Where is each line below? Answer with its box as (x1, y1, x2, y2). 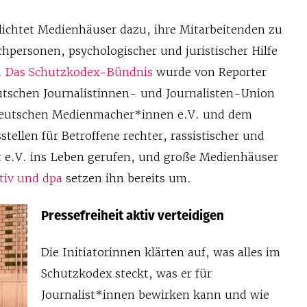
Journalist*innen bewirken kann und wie (40, 287, 269, 302)
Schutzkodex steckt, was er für (40, 266, 212, 280)
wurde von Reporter (153, 65, 267, 79)
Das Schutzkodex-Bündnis (2, 65, 153, 79)
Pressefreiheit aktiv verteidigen (40, 206, 224, 225)
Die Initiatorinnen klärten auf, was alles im (40, 245, 280, 259)
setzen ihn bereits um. (62, 171, 192, 186)
